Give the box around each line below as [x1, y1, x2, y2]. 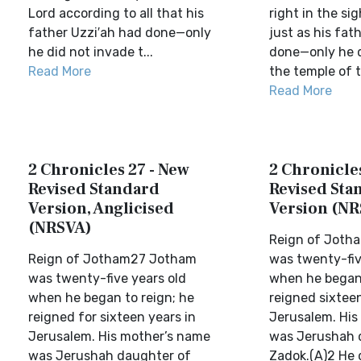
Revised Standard [28, 179, 160, 200]
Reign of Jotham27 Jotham [28, 251, 197, 267]
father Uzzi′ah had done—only [28, 25, 211, 40]
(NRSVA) [28, 218, 92, 239]
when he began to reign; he [28, 290, 194, 305]
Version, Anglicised [28, 198, 174, 219]
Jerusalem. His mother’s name [28, 329, 210, 344]
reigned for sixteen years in [28, 309, 196, 325]
